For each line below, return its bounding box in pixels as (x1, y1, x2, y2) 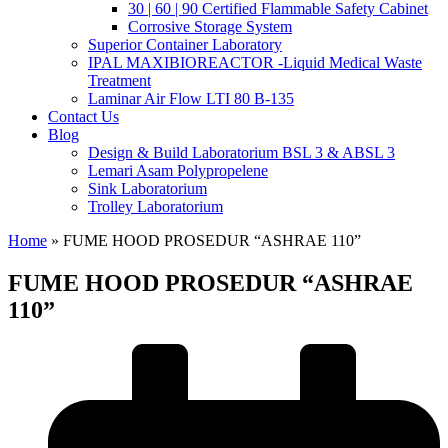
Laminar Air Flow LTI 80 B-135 (88, 90, 294, 107)
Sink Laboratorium (88, 180, 207, 197)
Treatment (88, 72, 151, 89)
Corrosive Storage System (128, 18, 292, 35)
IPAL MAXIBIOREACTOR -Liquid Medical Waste (88, 54, 422, 71)
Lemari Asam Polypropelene (88, 162, 268, 179)
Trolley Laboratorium (88, 198, 223, 215)
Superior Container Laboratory (88, 36, 282, 53)
